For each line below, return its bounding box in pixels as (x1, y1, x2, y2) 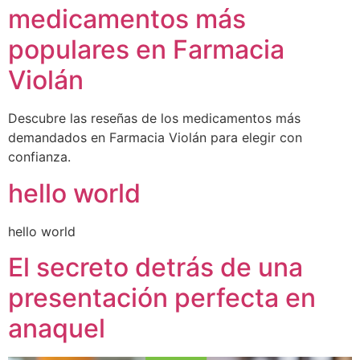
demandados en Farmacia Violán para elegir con (8, 129, 302, 146)
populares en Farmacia (8, 34, 284, 66)
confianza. (8, 149, 71, 166)
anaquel (8, 312, 105, 344)
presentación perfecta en (8, 281, 316, 313)
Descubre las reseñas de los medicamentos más (8, 110, 301, 127)
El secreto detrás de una (8, 251, 303, 283)
